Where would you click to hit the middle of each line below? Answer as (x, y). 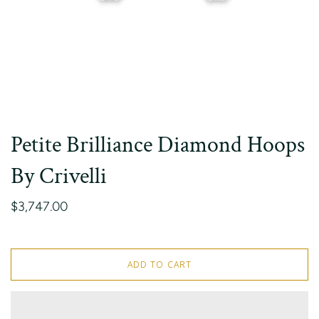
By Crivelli (59, 176)
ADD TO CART (159, 264)
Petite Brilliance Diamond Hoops (158, 145)
